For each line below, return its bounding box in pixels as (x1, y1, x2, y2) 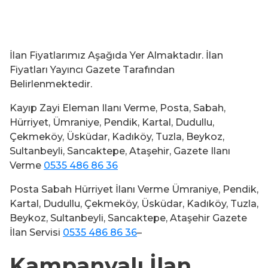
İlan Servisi (10, 227, 63, 239)
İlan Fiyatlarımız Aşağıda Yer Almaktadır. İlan (10, 50, 223, 62)
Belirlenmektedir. (10, 78, 92, 90)
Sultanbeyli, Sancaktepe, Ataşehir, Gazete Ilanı (10, 145, 230, 157)
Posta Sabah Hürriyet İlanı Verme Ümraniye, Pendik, (10, 184, 258, 196)
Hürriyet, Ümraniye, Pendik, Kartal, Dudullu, (10, 117, 214, 129)
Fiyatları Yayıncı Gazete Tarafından (10, 64, 175, 76)
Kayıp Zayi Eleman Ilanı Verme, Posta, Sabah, (10, 102, 226, 114)
